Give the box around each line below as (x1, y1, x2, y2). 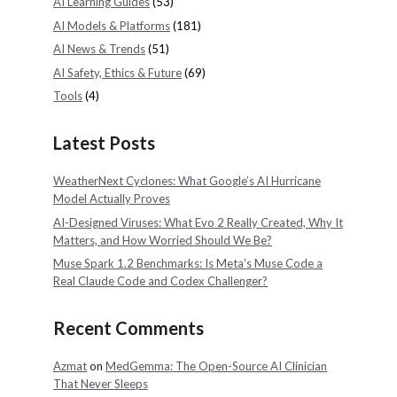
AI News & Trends (53, 42, 145, 57)
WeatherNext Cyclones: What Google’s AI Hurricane (53, 174, 321, 189)
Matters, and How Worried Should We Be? (53, 232, 272, 247)
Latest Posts (53, 132, 155, 154)
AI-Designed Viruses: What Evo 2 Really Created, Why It (53, 214, 343, 230)
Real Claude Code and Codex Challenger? (53, 274, 268, 289)
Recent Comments (53, 317, 204, 339)
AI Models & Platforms (53, 18, 170, 33)
